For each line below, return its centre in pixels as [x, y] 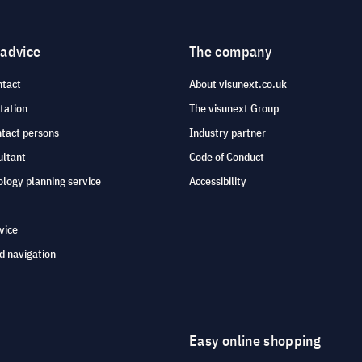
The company [230, 52]
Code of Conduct [227, 157]
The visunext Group [234, 109]
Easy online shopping [255, 341]
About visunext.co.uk [238, 84]
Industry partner [227, 133]
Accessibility [218, 181]
